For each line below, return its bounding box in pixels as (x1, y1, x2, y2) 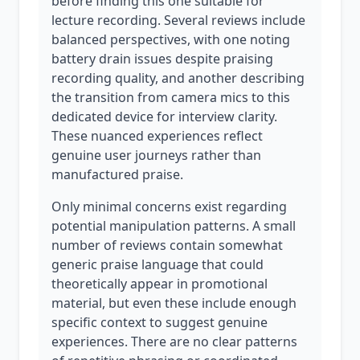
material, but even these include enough (51, 294, 297, 312)
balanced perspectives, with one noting (51, 31, 290, 48)
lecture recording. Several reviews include (51, 11, 305, 29)
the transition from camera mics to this (51, 88, 290, 106)
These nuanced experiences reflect (51, 127, 263, 145)
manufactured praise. (51, 166, 183, 183)
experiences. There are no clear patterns (51, 333, 297, 350)
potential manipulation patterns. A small (51, 217, 296, 235)
